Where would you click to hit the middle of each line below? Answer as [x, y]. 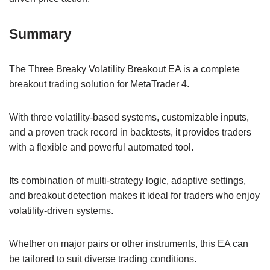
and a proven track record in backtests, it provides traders [130, 132]
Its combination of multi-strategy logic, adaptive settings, [127, 180]
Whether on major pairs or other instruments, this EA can [129, 243]
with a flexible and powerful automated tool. [101, 147]
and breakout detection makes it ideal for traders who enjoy [134, 195]
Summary [40, 33]
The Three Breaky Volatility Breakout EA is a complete [124, 69]
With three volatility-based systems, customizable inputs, [129, 117]
